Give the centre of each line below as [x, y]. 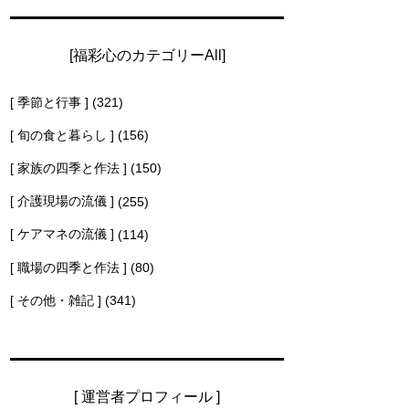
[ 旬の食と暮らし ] [62, 135]
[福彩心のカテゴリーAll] [147, 55]
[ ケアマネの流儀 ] [62, 234]
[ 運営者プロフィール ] [147, 396]
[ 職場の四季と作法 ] [68, 267]
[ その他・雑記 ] [56, 300]
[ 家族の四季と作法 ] [68, 168]
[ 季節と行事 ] [49, 102]
